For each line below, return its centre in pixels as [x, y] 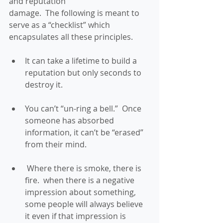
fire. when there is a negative [81, 180]
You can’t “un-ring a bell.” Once [84, 109]
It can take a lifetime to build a [82, 61]
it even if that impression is [76, 216]
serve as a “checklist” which [60, 25]
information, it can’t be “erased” [85, 132]
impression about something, [81, 192]
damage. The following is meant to [75, 13]
